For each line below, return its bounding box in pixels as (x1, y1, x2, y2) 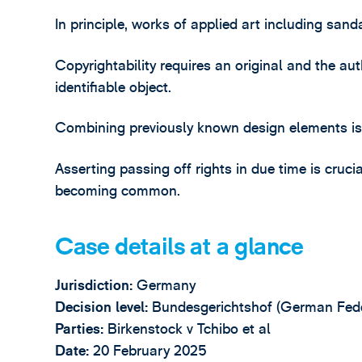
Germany (137, 276, 196, 296)
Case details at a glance (55, 232, 304, 263)
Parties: (55, 320, 108, 339)
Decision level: (55, 298, 153, 318)
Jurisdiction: (55, 276, 137, 296)
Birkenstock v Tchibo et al (107, 320, 271, 339)
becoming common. (55, 181, 181, 200)
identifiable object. (55, 78, 172, 97)
